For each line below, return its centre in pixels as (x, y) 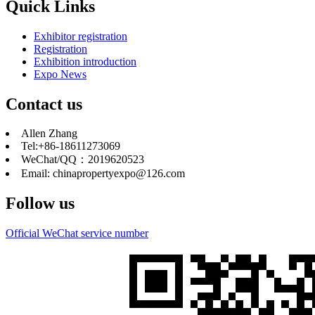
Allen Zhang (49, 134)
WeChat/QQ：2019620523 (83, 160)
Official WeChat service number (77, 233)
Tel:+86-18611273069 (71, 146)
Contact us (44, 104)
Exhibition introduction (85, 61)
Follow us (40, 204)
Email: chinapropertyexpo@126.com (103, 174)
